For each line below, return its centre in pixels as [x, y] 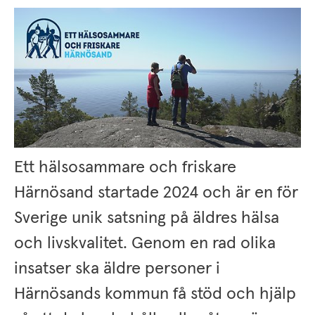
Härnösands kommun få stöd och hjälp [155, 294]
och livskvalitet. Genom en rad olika [145, 243]
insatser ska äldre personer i [117, 268]
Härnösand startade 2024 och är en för [156, 192]
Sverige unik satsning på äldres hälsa [147, 218]
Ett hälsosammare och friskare [125, 167]
